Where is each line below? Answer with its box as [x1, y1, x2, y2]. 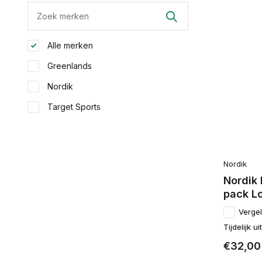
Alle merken [45, 40, 93, 50]
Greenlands [45, 61, 92, 71]
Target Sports [45, 102, 101, 112]
